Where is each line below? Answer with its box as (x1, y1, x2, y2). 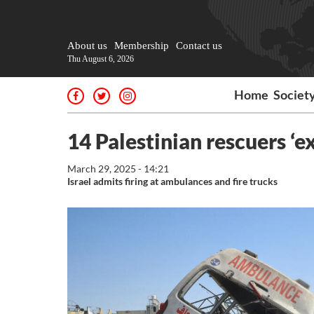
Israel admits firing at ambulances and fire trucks (67, 175, 278, 187)
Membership (114, 40, 169, 51)
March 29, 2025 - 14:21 (67, 163, 169, 175)
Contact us (176, 40, 222, 51)
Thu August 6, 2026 (67, 54, 134, 64)
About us (67, 40, 107, 51)
